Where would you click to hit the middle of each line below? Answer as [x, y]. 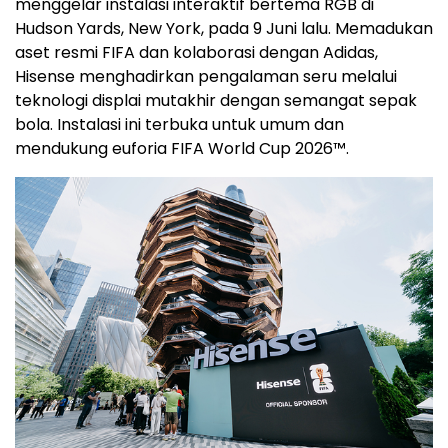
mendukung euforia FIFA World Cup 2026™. [182, 149]
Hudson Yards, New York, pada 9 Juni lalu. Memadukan [224, 29]
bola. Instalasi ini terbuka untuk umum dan [179, 125]
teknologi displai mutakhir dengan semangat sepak [216, 101]
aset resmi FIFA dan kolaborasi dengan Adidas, [196, 53]
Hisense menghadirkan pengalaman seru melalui [206, 77]
